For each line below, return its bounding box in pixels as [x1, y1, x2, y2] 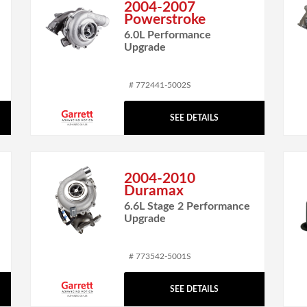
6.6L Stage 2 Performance [124, 200, 251, 212]
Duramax [124, 183, 184, 198]
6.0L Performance [124, 29, 212, 40]
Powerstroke [124, 12, 206, 27]
